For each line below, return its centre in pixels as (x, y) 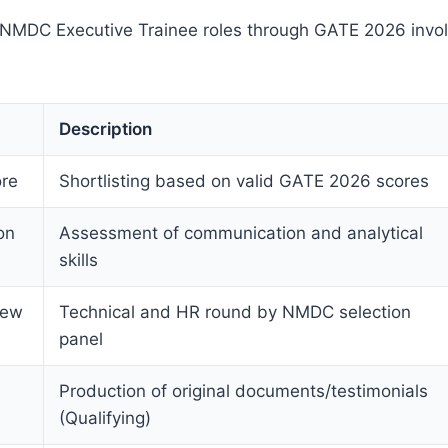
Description (105, 128)
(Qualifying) (105, 417)
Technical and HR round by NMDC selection (235, 311)
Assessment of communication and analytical (241, 232)
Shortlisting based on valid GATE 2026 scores (244, 180)
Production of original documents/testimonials (243, 390)
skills (78, 259)
